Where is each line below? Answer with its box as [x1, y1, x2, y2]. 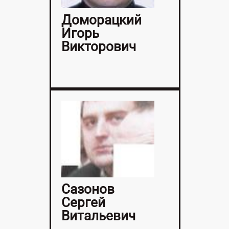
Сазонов [61, 181, 114, 197]
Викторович [61, 39, 136, 55]
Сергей [61, 195, 105, 211]
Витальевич [61, 208, 135, 224]
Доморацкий [61, 12, 142, 28]
